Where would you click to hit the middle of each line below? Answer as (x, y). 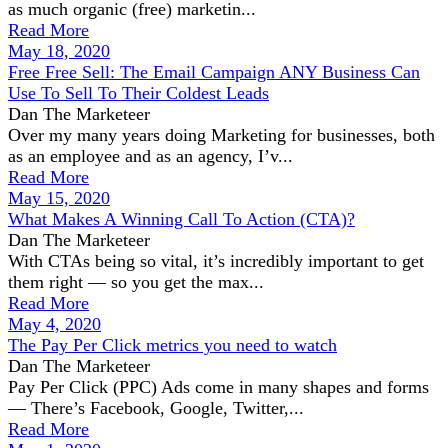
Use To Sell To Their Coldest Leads (138, 93)
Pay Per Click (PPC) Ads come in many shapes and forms (218, 387)
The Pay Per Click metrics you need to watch (172, 345)
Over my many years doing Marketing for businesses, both (221, 135)
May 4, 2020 (54, 324)
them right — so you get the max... (136, 282)
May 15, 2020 (59, 198)
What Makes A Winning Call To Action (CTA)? (181, 219)
